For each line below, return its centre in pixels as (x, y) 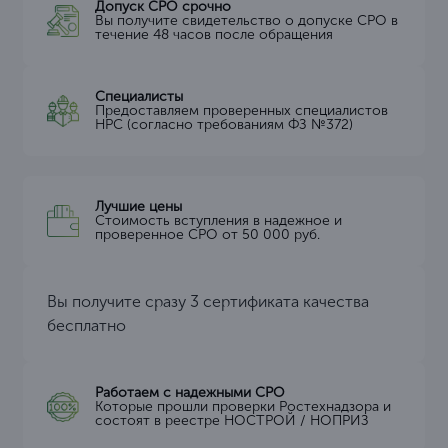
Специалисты (139, 97)
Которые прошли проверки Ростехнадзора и (243, 407)
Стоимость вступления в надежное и (218, 221)
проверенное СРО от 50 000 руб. (207, 235)
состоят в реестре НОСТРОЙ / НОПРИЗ (232, 421)
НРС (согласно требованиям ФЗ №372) (224, 125)
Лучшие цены (138, 207)
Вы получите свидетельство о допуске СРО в (246, 21)
